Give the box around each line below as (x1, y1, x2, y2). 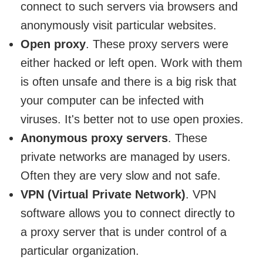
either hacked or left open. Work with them (21, 56, 242, 70)
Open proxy (21, 38, 86, 51)
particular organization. (21, 244, 139, 258)
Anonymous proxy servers (21, 131, 168, 145)
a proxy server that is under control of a (21, 225, 227, 239)
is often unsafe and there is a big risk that (21, 75, 237, 89)
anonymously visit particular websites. (21, 19, 217, 32)
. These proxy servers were (86, 38, 228, 51)
